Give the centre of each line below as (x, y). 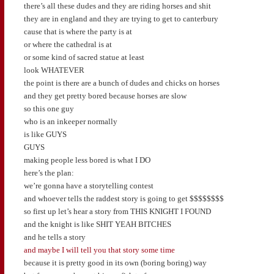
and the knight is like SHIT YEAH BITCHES (97, 224)
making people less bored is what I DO (87, 160)
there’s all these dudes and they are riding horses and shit (117, 6)
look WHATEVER (54, 70)
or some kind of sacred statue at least (84, 57)
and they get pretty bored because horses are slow (105, 96)
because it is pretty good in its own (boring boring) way (115, 263)
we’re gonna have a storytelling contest (88, 186)
